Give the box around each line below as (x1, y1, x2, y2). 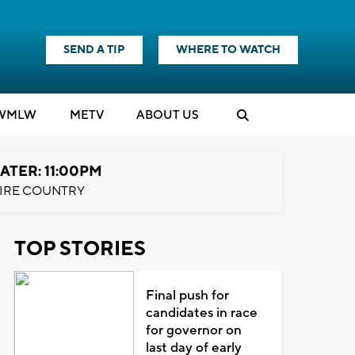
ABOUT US (136, 108, 199, 123)
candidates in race (146, 304, 258, 322)
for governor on (146, 322, 242, 339)
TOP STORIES (13, 236, 146, 261)
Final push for (146, 287, 230, 304)
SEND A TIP (63, 43, 125, 57)
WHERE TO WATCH (176, 43, 281, 57)
